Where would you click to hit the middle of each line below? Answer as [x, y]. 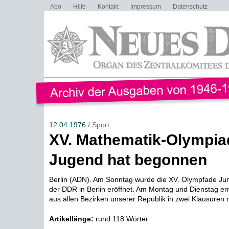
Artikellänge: [71, 219]
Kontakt [108, 7]
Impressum [145, 7]
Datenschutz [190, 7]
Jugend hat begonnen [128, 160]
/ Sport [97, 125]
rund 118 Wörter [121, 219]
